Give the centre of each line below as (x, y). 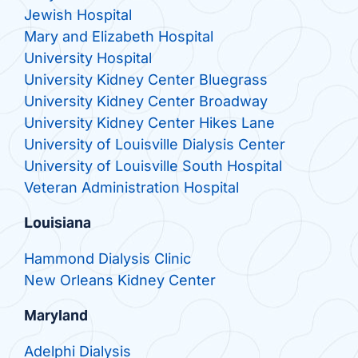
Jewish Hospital (78, 15)
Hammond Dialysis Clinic (107, 259)
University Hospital (88, 58)
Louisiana (57, 223)
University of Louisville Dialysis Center (154, 145)
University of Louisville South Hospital (153, 166)
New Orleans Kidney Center (119, 280)
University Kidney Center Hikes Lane (149, 123)
